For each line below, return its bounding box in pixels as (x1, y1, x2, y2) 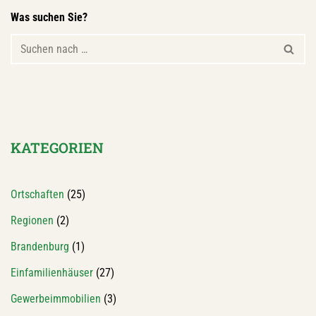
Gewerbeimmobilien (11, 292, 101, 305)
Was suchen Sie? (11, 11, 87, 24)
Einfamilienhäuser (11, 266, 93, 279)
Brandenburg (11, 240, 69, 253)
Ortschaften (11, 188, 64, 201)
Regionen (11, 214, 54, 227)
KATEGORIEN (11, 138, 104, 157)
